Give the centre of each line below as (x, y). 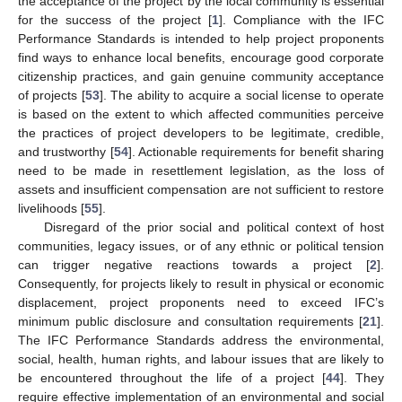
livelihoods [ (51, 208)
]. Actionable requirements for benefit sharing (256, 152)
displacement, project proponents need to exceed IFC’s (201, 302)
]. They (362, 378)
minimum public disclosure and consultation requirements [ (190, 321)
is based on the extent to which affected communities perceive (201, 114)
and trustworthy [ (66, 152)
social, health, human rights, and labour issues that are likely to (201, 359)
